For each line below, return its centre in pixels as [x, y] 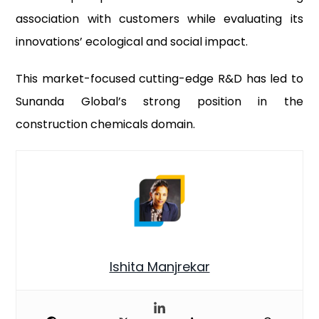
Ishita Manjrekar [159, 267]
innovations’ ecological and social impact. [132, 42]
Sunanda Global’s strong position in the [159, 102]
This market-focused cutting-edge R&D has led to [159, 79]
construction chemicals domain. [106, 125]
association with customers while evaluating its [159, 19]
